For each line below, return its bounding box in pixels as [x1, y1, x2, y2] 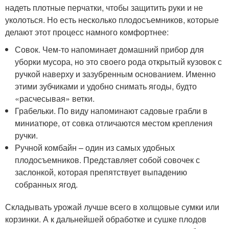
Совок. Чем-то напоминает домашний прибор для [15, 43, 204, 56]
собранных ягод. [15, 178, 78, 191]
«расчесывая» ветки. [15, 93, 95, 105]
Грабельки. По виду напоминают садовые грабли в [15, 105, 208, 117]
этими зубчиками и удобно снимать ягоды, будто [15, 80, 197, 93]
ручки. [15, 129, 38, 142]
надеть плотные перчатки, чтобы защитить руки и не [5, 2, 203, 14]
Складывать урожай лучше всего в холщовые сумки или [5, 201, 219, 213]
